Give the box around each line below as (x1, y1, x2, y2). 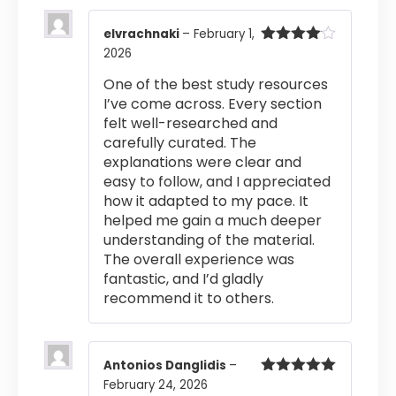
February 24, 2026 (103, 377, 208, 393)
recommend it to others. (103, 288, 274, 308)
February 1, (194, 25, 255, 42)
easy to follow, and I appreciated (103, 171, 331, 192)
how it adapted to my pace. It (103, 191, 308, 211)
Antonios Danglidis (103, 357, 229, 374)
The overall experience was (103, 249, 294, 270)
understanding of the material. (103, 230, 315, 250)
